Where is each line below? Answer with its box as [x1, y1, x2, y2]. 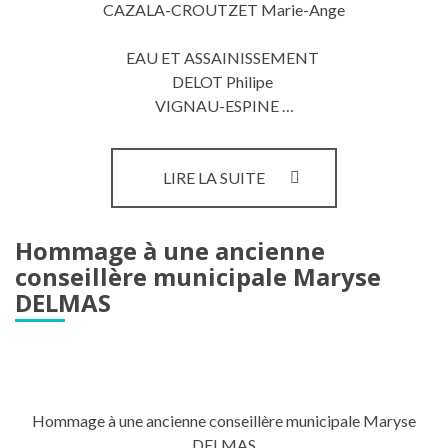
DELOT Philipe [172, 72, 276, 91]
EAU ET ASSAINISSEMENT [126, 48, 322, 67]
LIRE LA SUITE [163, 168, 265, 187]
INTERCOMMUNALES [264, 207, 429, 226]
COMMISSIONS [264, 187, 380, 206]
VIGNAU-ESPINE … [154, 96, 294, 115]
